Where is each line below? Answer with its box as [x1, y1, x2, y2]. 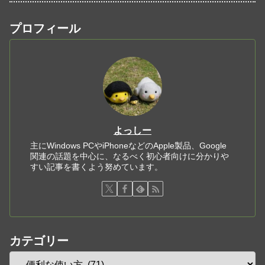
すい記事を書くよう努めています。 [30, 162, 163, 172]
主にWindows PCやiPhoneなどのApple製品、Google [30, 141, 227, 151]
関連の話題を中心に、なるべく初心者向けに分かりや [30, 151, 230, 161]
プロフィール [9, 22, 80, 35]
